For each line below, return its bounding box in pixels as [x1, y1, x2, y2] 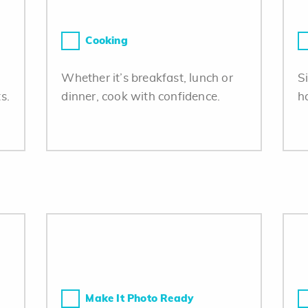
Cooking [85, 36, 128, 46]
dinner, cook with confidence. [61, 91, 221, 102]
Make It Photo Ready [85, 294, 194, 304]
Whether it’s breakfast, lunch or [61, 72, 233, 84]
